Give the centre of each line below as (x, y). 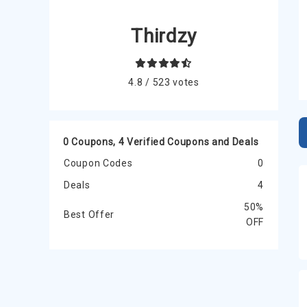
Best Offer (89, 215)
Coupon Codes (98, 163)
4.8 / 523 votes (164, 83)
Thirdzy (164, 36)
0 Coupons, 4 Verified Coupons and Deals (161, 142)
